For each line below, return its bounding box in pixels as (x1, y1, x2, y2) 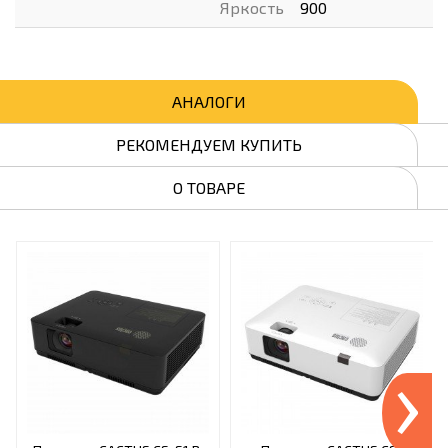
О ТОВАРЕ (172, 178, 245, 197)
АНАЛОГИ (171, 92, 246, 111)
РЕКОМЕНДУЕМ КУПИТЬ (115, 135, 302, 154)
